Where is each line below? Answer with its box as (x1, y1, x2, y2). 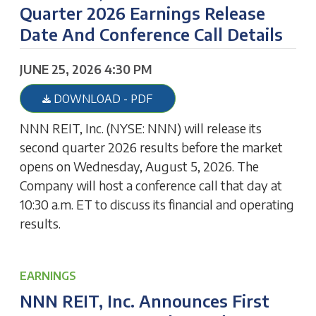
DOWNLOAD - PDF (51, 92, 153, 106)
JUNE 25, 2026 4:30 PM (20, 61, 153, 77)
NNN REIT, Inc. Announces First (20, 290, 270, 311)
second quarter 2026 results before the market (20, 138, 284, 155)
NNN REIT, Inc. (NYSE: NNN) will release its (20, 119, 262, 136)
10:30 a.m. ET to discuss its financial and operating (20, 195, 295, 212)
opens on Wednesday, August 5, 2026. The (20, 157, 260, 174)
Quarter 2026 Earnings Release (20, 3, 266, 23)
